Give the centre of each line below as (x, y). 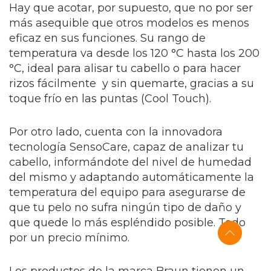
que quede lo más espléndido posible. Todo (127, 222)
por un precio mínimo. (69, 237)
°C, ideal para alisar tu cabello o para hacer (125, 68)
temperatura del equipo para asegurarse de (127, 192)
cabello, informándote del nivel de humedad (130, 162)
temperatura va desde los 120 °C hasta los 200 (134, 53)
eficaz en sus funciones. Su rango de (107, 38)
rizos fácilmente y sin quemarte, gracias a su (132, 83)
